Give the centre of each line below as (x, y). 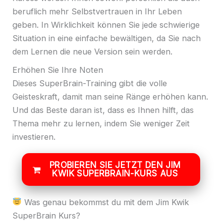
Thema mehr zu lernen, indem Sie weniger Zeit (101, 123)
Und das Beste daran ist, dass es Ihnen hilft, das (103, 110)
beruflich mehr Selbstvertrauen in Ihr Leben (97, 12)
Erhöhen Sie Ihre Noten (58, 70)
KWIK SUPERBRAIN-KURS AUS (115, 174)
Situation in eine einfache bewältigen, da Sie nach (107, 38)
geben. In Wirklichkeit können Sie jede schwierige (106, 25)
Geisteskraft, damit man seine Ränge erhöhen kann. (110, 96)
